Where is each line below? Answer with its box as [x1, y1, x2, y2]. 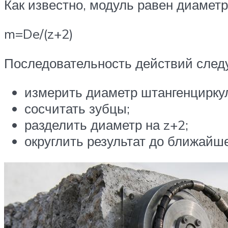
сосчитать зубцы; [24, 100, 130, 117]
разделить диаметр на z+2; [24, 117, 188, 133]
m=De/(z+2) [4, 25, 73, 42]
